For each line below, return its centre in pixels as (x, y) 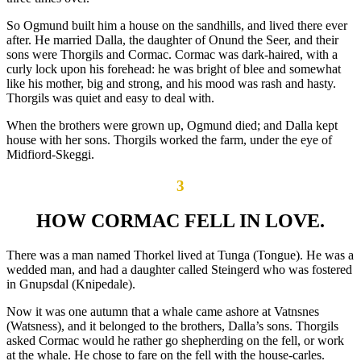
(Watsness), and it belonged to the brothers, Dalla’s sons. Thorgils (172, 326)
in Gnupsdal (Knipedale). (71, 284)
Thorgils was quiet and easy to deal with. (110, 98)
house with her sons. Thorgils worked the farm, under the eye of (169, 139)
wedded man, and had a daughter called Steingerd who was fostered (179, 270)
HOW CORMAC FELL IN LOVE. (180, 221)
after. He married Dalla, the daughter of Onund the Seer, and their (172, 39)
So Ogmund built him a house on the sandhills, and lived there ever (177, 25)
